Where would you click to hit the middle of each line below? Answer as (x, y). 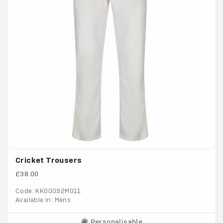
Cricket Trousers (49, 160)
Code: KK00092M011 (48, 191)
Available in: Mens (43, 200)
